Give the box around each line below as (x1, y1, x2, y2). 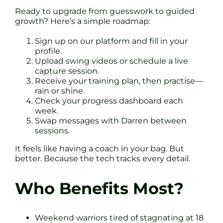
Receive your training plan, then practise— (35, 76, 203, 86)
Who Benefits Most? (15, 178, 184, 198)
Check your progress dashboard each (35, 96, 183, 106)
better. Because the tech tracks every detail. (15, 154, 190, 164)
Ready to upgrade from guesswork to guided (15, 6, 195, 16)
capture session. (35, 66, 99, 76)
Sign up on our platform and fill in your (35, 36, 188, 46)
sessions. (35, 126, 70, 136)
